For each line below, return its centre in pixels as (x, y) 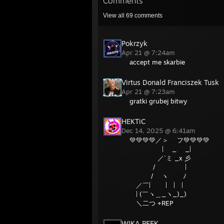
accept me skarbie (157, 62)
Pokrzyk (134, 43)
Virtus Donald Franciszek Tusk (170, 82)
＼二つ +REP (151, 203)
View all (114, 15)
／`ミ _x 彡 (160, 158)
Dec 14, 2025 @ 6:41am (159, 130)
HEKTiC (133, 121)
